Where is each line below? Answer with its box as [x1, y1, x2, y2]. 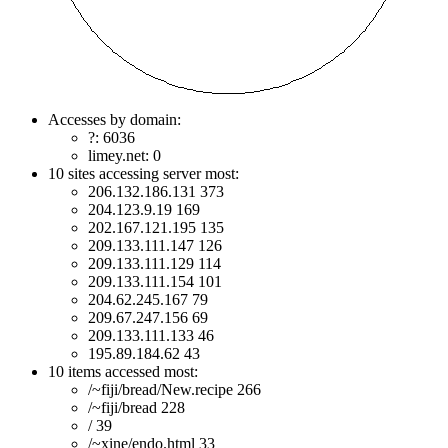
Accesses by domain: [48, 111, 181, 129]
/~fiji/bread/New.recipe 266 [88, 381, 261, 399]
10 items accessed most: [48, 363, 198, 381]
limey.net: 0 [88, 147, 161, 165]
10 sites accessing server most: [48, 165, 239, 183]
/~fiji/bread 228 [88, 399, 185, 417]
